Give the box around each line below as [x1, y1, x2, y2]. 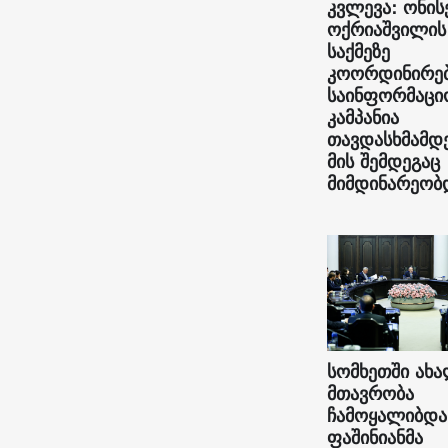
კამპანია [326, 101, 399, 133]
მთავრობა [326, 377, 414, 409]
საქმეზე [326, 35, 390, 67]
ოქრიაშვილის [326, 13, 446, 45]
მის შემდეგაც [326, 145, 440, 177]
